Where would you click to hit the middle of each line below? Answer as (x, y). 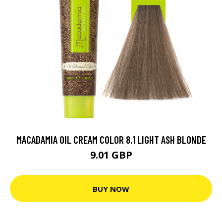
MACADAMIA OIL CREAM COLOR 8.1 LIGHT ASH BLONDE (111, 139)
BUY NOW (111, 189)
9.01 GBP (111, 155)
